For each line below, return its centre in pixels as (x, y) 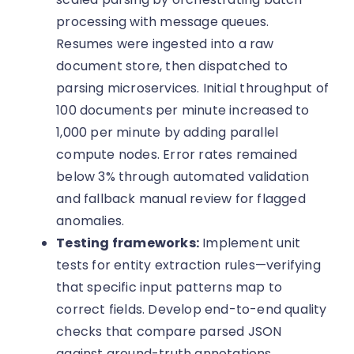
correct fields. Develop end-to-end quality (192, 310)
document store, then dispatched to (172, 66)
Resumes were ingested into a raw (165, 44)
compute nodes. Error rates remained (177, 155)
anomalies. (90, 221)
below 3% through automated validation (183, 177)
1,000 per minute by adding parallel (168, 133)
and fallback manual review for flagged (181, 199)
